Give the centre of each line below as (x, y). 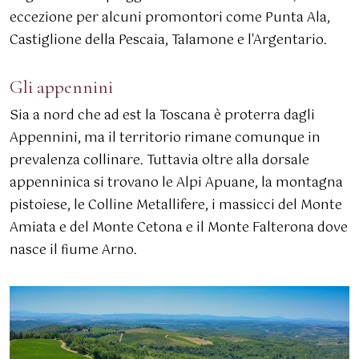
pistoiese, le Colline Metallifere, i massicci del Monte (176, 206)
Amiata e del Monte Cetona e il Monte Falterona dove (179, 228)
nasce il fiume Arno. (73, 250)
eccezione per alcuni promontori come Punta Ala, (170, 18)
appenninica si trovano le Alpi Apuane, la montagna (176, 183)
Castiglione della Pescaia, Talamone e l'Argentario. (168, 40)
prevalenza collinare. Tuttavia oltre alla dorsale (159, 161)
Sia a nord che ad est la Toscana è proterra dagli (162, 116)
